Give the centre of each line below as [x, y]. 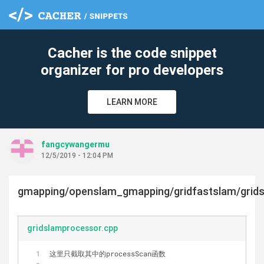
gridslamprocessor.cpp [72, 228]
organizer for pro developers [132, 70]
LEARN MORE [132, 102]
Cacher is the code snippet [132, 53]
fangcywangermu [75, 144]
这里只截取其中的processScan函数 [108, 253]
